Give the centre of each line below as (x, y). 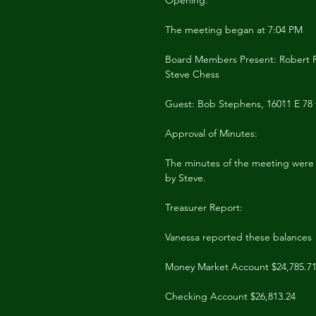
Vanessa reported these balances (238, 237)
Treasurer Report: (204, 207)
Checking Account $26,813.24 (230, 296)
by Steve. (186, 178)
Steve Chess (192, 74)
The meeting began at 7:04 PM (234, 30)
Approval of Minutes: (211, 133)
